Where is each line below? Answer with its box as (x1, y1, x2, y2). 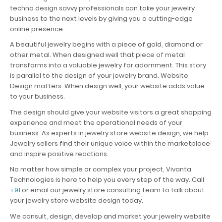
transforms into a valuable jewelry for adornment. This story (10, 60, 206, 70)
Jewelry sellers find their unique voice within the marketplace (10, 138, 210, 148)
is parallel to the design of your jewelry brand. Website (10, 71, 188, 80)
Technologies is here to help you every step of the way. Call (10, 175, 204, 184)
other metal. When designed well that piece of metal (10, 50, 185, 59)
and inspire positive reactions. (10, 149, 109, 159)
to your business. (10, 92, 65, 101)
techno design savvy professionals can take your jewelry (10, 3, 195, 13)
